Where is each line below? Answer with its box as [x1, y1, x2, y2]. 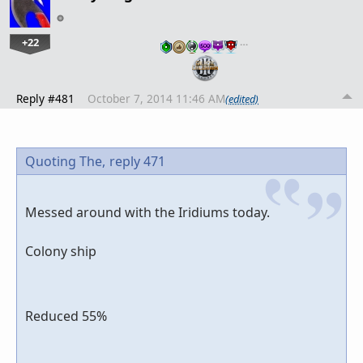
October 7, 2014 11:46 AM [88, 91, 225, 107]
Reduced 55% [25, 307, 107, 326]
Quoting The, [25, 152, 105, 171]
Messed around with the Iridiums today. [25, 203, 270, 222]
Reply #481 [16, 91, 75, 107]
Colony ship [25, 242, 96, 261]
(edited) [225, 91, 258, 106]
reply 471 [109, 152, 165, 171]
